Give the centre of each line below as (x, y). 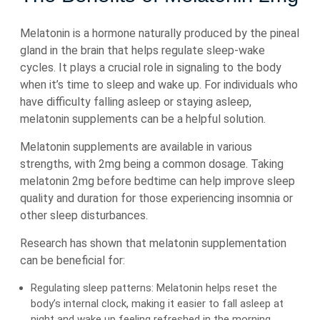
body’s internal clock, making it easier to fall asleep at (157, 304)
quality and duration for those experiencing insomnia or (156, 198)
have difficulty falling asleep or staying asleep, (136, 102)
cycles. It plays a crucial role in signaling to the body (151, 67)
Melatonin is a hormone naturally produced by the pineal (160, 33)
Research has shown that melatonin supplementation (153, 243)
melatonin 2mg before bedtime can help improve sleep (157, 181)
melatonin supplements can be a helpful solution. (143, 119)
